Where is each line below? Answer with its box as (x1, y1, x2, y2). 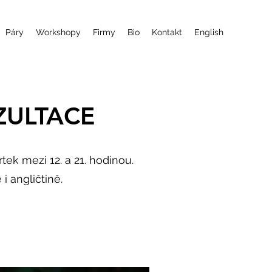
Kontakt (152, 27, 182, 37)
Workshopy (36, 27, 81, 37)
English (194, 27, 223, 37)
